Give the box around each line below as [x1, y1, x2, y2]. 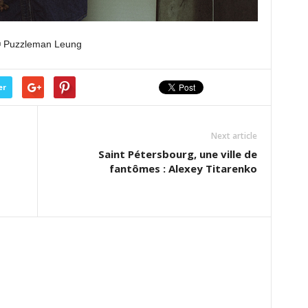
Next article [210, 130, 257, 142]
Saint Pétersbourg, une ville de [98, 147, 257, 162]
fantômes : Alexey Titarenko [109, 162, 257, 176]
